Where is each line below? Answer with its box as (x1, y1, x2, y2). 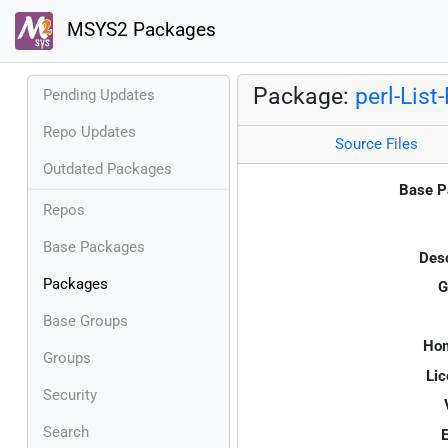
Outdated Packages (43, 159, 172, 178)
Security (43, 385, 97, 404)
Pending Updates (43, 85, 155, 104)
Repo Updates (43, 122, 136, 141)
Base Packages (43, 237, 145, 256)
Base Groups (43, 311, 128, 330)
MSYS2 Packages (61, 19, 216, 42)
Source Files (334, 135, 418, 154)
